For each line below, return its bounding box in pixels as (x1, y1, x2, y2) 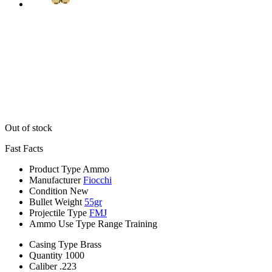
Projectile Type (29, 207, 87, 218)
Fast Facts (5, 143, 43, 154)
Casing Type (29, 239, 78, 250)
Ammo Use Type (29, 218, 95, 229)
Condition (29, 185, 67, 196)
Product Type (29, 163, 81, 174)
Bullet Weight (29, 196, 82, 207)
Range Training (98, 218, 157, 229)
